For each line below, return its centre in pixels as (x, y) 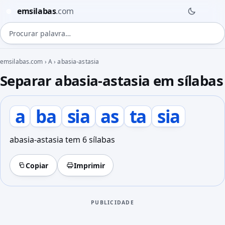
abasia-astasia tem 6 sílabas (62, 140)
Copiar (37, 165)
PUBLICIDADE (113, 202)
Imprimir (89, 165)
